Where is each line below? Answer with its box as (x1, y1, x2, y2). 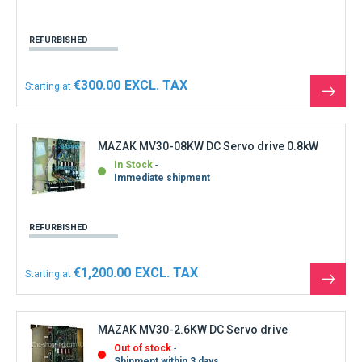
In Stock (114, 159, 153, 171)
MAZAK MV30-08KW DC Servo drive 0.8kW (98, 140, 318, 154)
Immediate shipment (114, 172, 210, 184)
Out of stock (114, 342, 171, 354)
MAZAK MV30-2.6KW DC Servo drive (98, 322, 288, 336)
